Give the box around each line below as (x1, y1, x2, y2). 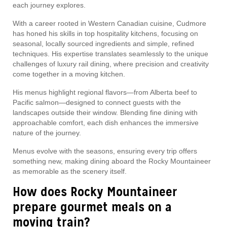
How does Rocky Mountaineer (13, 183, 177, 201)
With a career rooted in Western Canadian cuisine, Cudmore (13, 19, 206, 28)
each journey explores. (13, 1, 86, 10)
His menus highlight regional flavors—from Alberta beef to (13, 88, 197, 97)
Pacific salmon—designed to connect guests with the (13, 98, 181, 107)
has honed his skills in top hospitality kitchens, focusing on (13, 29, 198, 38)
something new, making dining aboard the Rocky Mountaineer (13, 157, 211, 166)
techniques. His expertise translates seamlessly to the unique (13, 50, 208, 58)
